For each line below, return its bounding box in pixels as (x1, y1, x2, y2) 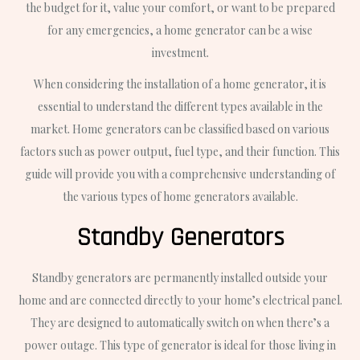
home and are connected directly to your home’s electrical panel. (18, 292, 342, 308)
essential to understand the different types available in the (37, 98, 323, 114)
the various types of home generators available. (62, 188, 298, 204)
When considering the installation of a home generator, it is (34, 76, 326, 92)
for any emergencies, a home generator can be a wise (47, 22, 313, 38)
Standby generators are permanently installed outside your (32, 269, 328, 285)
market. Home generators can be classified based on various (31, 121, 329, 137)
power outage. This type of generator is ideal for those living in (24, 337, 336, 353)
